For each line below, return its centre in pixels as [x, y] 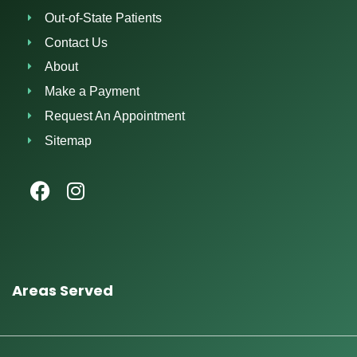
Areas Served [63, 290]
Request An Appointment [115, 116]
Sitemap [69, 140]
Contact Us [76, 42]
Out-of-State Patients [104, 18]
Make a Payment [92, 91]
